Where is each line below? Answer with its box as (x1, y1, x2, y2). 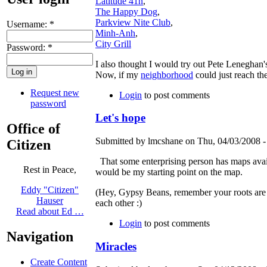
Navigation (7, 229, 73, 245)
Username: (7, 18, 49, 29)
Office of (7, 120, 60, 136)
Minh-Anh (95, 27, 135, 38)
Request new (30, 87, 79, 98)
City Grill (95, 38, 131, 49)
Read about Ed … (15, 206, 84, 217)
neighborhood (141, 69, 193, 80)
